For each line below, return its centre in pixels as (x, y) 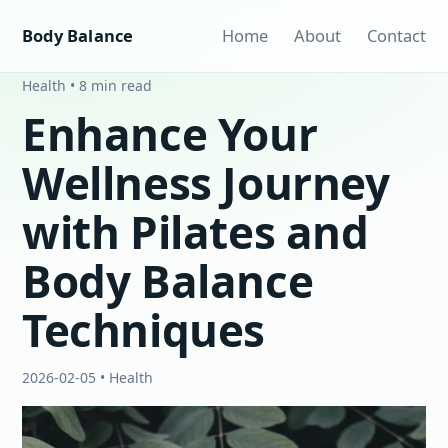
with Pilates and (195, 232)
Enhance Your (170, 134)
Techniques (144, 330)
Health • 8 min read (87, 85)
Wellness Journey (206, 183)
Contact (396, 35)
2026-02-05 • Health (87, 377)
